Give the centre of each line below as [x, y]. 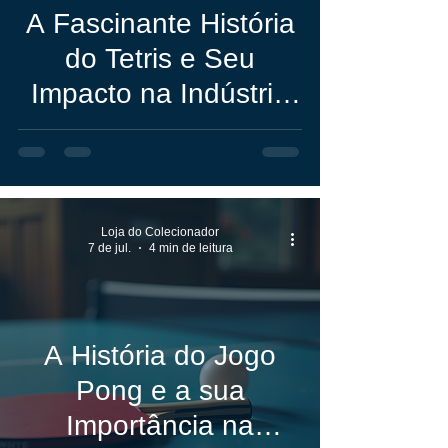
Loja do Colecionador [160, 231]
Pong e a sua [160, 390]
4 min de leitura [190, 248]
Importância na [160, 425]
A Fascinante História [160, 23]
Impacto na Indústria [160, 93]
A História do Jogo [160, 355]
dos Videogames [160, 128]
